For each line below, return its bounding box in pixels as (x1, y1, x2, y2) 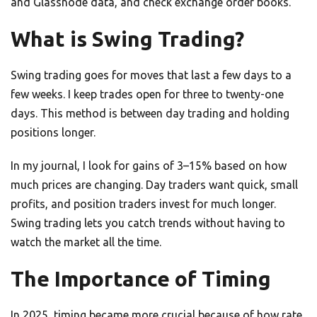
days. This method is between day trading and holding (11, 107, 289, 120)
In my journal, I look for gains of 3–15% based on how (11, 159, 287, 173)
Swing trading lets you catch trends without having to (11, 217, 285, 230)
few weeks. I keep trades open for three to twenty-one (11, 88, 284, 101)
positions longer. (11, 126, 96, 139)
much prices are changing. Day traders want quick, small (11, 178, 298, 192)
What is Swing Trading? (11, 27, 244, 52)
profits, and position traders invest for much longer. (11, 197, 276, 211)
